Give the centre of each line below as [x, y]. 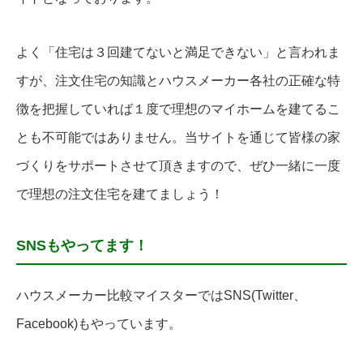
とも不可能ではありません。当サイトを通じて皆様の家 [178, 138]
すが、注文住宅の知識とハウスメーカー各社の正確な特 [178, 81]
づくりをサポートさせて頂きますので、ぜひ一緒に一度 [178, 166]
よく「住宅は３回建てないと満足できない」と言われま [178, 53]
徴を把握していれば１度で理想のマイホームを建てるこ [178, 109]
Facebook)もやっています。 [99, 324]
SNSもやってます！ [82, 246]
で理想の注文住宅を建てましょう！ [120, 194]
